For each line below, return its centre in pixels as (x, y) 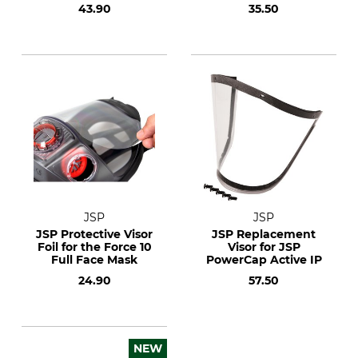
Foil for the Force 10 (94, 247)
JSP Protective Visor (94, 234)
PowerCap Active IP (264, 260)
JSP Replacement (264, 234)
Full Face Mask (94, 260)
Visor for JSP (264, 247)
